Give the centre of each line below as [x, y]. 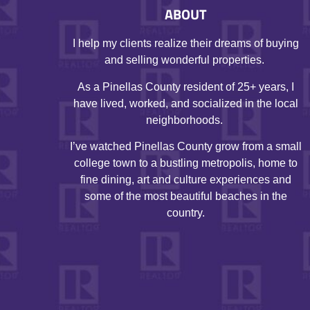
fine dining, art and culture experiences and [186, 180]
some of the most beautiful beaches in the [186, 197]
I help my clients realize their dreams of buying [186, 44]
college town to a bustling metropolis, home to [186, 163]
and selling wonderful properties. [186, 60]
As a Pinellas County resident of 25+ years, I [186, 86]
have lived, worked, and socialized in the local [186, 103]
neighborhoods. [186, 120]
